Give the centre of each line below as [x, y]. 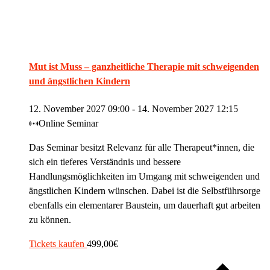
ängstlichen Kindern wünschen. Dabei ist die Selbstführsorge [145, 190]
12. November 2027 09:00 [79, 108]
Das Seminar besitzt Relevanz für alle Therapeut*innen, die [142, 147]
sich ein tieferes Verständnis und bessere [105, 162]
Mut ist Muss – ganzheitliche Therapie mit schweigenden [144, 67]
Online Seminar [69, 123]
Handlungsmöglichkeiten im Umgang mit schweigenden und [144, 176]
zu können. [50, 219]
